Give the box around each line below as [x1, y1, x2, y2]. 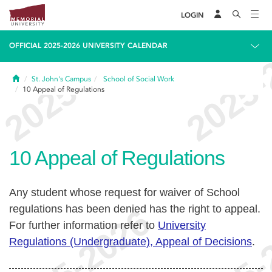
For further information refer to [9, 219, 158, 231]
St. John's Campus [32, 75, 91, 83]
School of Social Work [103, 75, 174, 83]
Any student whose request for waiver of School [9, 186, 240, 199]
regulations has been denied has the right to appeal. [9, 203, 260, 215]
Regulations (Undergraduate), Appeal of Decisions [9, 236, 252, 248]
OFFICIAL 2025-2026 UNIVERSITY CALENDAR [9, 41, 168, 50]
